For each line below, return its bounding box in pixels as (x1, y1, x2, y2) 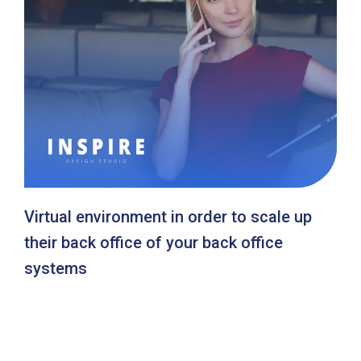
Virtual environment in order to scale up (24, 207, 312, 227)
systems (24, 259, 87, 279)
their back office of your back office (24, 233, 283, 253)
